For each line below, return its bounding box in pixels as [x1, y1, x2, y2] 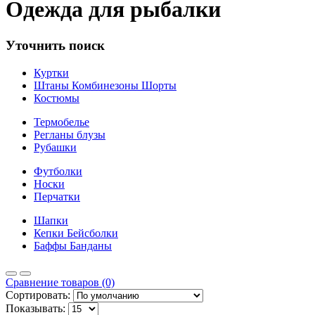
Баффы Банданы [34, 239, 112, 252]
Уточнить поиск [6, 37, 105, 53]
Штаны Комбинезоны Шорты [34, 79, 176, 91]
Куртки [34, 66, 69, 79]
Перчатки [34, 190, 80, 202]
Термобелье [34, 115, 89, 128]
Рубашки [34, 141, 77, 153]
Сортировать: [6, 288, 70, 301]
